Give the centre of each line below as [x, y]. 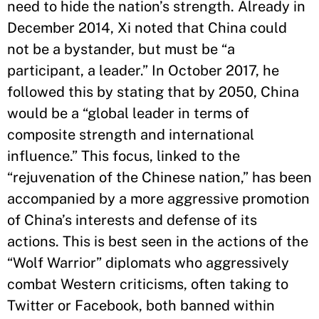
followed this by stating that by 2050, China [153, 92]
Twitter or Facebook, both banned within [141, 305]
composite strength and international [131, 135]
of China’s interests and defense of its [132, 220]
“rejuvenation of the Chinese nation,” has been [159, 177]
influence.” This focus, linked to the [124, 156]
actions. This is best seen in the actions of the [158, 241]
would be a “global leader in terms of [128, 113]
